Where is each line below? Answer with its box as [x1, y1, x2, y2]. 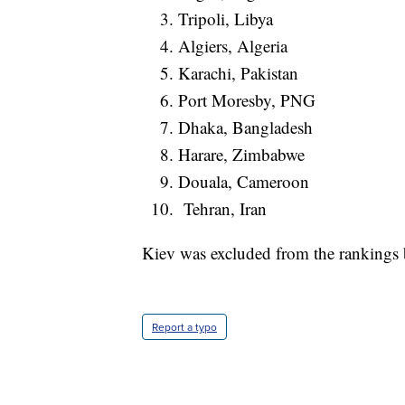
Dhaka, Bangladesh [178, 116, 313, 139]
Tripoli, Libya [178, 7, 273, 31]
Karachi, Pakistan [178, 61, 298, 85]
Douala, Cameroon [178, 170, 309, 193]
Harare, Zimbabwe [178, 143, 305, 166]
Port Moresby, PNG [178, 89, 316, 112]
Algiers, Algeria [178, 34, 287, 58]
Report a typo [152, 319, 217, 335]
